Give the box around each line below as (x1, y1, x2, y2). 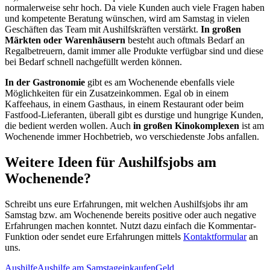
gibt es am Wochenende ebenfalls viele (85, 77, 234, 88)
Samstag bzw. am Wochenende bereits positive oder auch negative (5, 210, 256, 221)
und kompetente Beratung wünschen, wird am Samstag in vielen (5, 13, 250, 24)
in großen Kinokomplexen (133, 121, 239, 131)
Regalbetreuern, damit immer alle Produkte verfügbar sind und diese (5, 46, 263, 57)
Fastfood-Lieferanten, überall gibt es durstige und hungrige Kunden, (5, 110, 263, 121)
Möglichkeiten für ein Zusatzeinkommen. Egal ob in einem (5, 88, 228, 99)
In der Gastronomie (5, 77, 85, 88)
